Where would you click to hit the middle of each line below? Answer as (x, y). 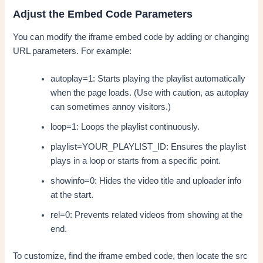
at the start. (72, 195)
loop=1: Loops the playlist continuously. (125, 127)
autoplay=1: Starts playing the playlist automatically (148, 79)
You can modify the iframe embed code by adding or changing (131, 37)
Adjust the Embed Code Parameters (103, 14)
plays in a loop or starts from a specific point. (136, 161)
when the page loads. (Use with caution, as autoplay (150, 93)
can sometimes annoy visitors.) (111, 107)
